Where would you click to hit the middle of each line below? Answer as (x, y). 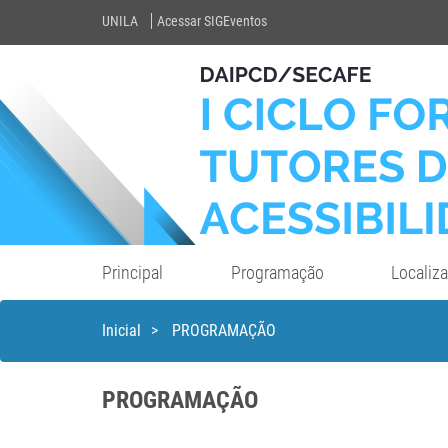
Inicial (121, 330)
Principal (132, 272)
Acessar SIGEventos (212, 21)
